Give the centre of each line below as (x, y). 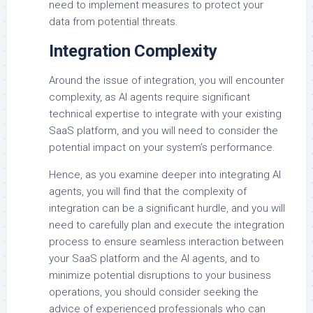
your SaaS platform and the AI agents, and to (154, 259)
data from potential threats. (114, 22)
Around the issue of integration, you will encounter (167, 81)
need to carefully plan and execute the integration (167, 225)
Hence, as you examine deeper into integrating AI (165, 175)
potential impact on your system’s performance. (162, 148)
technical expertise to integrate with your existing (165, 114)
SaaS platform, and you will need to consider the (163, 131)
